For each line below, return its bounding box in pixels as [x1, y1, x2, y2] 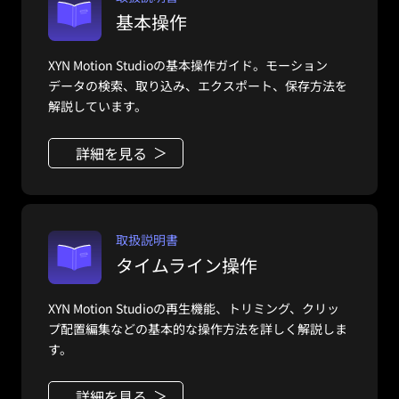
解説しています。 [48, 97, 147, 116]
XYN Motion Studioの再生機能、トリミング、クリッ [48, 299, 339, 318]
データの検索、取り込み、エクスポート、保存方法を [48, 77, 347, 95]
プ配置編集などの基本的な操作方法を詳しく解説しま [48, 320, 347, 338]
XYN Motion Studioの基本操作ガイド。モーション [48, 56, 328, 75]
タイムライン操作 [116, 252, 257, 279]
